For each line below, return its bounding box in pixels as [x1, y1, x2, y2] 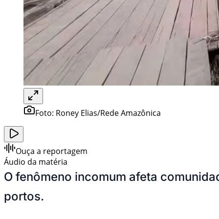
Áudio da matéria [4, 156, 67, 167]
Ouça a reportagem [16, 145, 88, 156]
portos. [4, 189, 44, 203]
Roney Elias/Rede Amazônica [56, 107, 161, 118]
